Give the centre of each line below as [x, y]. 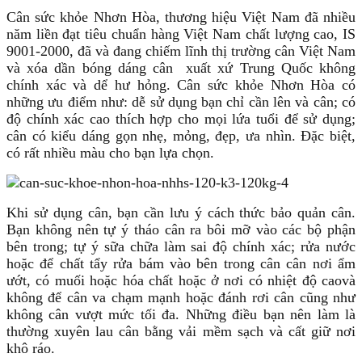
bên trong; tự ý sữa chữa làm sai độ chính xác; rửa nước [181, 247]
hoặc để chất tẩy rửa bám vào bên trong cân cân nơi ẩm [181, 264]
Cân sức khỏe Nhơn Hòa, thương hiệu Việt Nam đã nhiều [181, 17]
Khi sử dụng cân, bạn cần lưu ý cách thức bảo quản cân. [181, 213]
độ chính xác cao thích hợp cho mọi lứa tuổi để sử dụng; [181, 119]
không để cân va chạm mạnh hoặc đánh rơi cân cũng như [181, 298]
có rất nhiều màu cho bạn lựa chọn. [110, 153]
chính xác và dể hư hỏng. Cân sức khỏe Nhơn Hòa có [181, 85]
